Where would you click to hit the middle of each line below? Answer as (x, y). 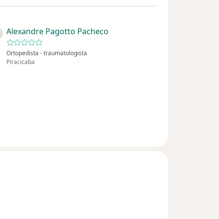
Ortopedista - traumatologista (47, 53)
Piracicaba (21, 62)
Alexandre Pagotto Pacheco (58, 32)
